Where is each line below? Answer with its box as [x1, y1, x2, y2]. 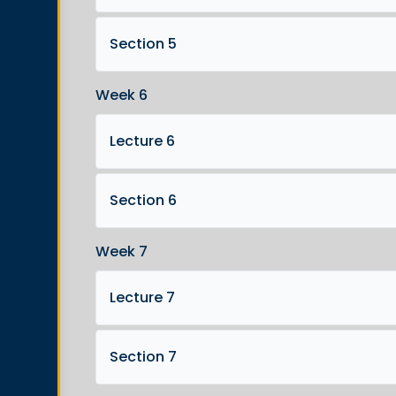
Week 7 [95, 241, 148, 262]
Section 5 [110, 34, 177, 54]
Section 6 [110, 190, 177, 210]
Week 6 [95, 85, 148, 105]
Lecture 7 [110, 287, 175, 308]
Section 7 [110, 346, 177, 367]
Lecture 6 [110, 131, 175, 151]
